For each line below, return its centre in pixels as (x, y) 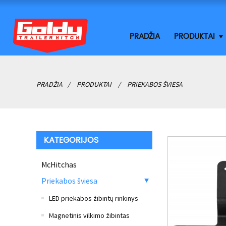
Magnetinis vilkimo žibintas (89, 215)
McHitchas (59, 164)
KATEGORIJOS (71, 140)
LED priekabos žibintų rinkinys (94, 198)
